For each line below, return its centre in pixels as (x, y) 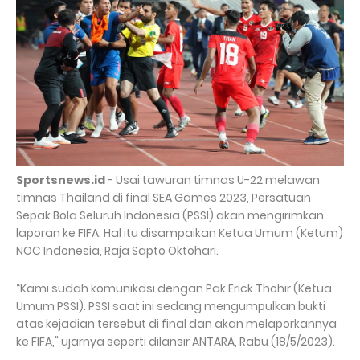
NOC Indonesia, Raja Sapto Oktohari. (117, 250)
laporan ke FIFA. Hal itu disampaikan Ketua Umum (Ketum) (180, 233)
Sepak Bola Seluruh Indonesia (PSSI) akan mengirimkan (170, 215)
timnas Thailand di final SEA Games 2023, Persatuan (164, 197)
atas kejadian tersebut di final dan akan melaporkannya (176, 323)
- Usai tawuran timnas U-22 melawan (213, 180)
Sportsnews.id (61, 180)
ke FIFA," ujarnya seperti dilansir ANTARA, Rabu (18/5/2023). (176, 341)
